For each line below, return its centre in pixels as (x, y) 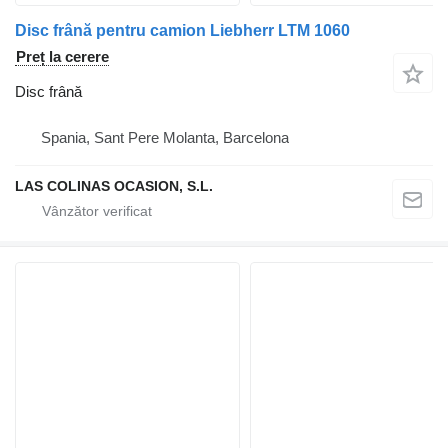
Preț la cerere (62, 56)
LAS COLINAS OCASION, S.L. (114, 185)
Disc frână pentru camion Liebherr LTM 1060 (182, 30)
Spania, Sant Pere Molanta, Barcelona (165, 137)
